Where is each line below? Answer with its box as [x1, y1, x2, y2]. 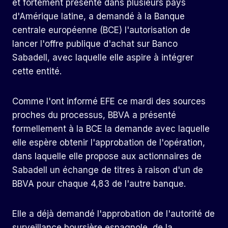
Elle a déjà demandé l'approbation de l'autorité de [12, 209, 215, 219]
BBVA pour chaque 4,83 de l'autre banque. [12, 179, 186, 189]
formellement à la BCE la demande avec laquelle [12, 124, 210, 134]
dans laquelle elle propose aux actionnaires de [12, 151, 202, 162]
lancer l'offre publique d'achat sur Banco [12, 39, 178, 49]
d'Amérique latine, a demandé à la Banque [12, 11, 185, 22]
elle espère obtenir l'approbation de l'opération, [12, 137, 205, 148]
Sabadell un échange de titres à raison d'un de [12, 165, 203, 176]
